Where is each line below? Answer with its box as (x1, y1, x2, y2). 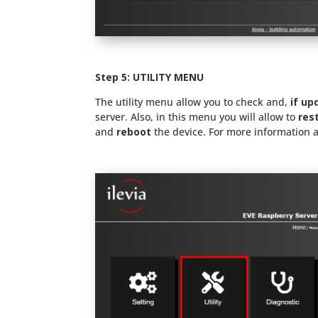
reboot (116, 125, 152, 139)
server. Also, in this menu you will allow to (95, 110, 299, 124)
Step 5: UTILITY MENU (95, 70, 204, 84)
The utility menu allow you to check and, (95, 95, 291, 109)
